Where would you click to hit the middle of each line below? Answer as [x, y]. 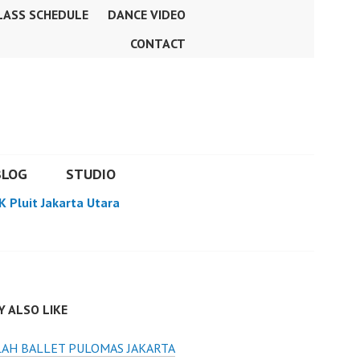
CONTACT [158, 43]
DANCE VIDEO [147, 14]
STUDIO [91, 174]
